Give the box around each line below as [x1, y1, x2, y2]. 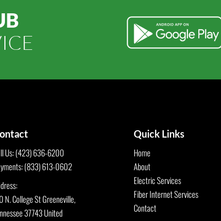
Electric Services [134, 174, 181, 186]
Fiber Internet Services [134, 187, 198, 200]
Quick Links [134, 127, 184, 140]
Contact [134, 201, 156, 214]
